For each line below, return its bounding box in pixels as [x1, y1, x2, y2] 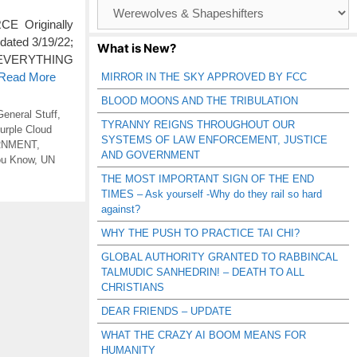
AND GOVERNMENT [101, 149, 200, 161]
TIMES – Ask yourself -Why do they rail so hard [101, 188, 322, 200]
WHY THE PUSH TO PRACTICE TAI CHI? [101, 227, 300, 239]
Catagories [96, 13, 146, 25]
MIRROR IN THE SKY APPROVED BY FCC [101, 71, 307, 83]
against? [101, 203, 140, 215]
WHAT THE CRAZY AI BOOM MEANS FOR [101, 329, 306, 341]
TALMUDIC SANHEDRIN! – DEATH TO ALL [101, 266, 304, 278]
